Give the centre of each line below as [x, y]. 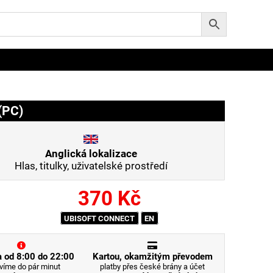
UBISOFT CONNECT [100, 218]
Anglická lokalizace [91, 154]
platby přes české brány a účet [153, 267]
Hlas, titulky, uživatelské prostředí [91, 166]
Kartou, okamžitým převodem [152, 257]
